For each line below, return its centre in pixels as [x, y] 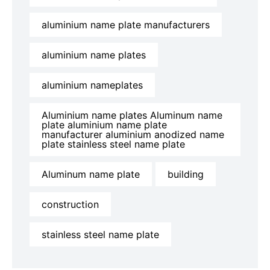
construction [70, 205]
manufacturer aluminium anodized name [133, 135]
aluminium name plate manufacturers [126, 25]
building [186, 174]
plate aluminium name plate [104, 125]
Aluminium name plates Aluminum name [132, 115]
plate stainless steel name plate [113, 144]
